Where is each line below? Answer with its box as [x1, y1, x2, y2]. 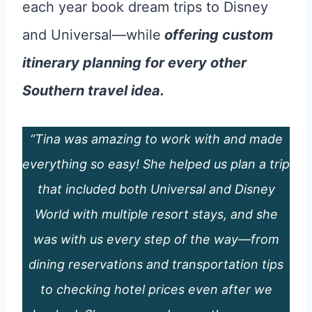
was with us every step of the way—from [33, 232, 279, 247]
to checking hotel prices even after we [40, 282, 272, 297]
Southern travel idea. [22, 82, 164, 99]
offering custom [161, 26, 273, 43]
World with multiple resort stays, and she [34, 207, 278, 221]
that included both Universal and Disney [37, 182, 275, 196]
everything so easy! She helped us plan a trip [22, 157, 290, 171]
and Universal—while [22, 26, 161, 43]
